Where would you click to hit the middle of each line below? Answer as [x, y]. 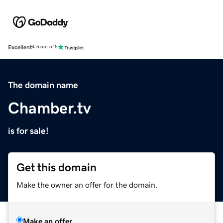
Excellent [20, 47]
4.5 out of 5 [45, 47]
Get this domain [56, 167]
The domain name [43, 85]
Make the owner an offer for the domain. [87, 184]
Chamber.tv [50, 108]
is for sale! [28, 131]
